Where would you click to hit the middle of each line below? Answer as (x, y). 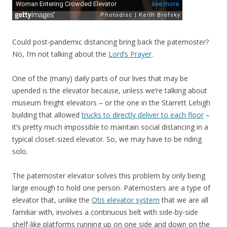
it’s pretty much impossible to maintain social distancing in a (110, 127)
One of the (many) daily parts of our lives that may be (100, 79)
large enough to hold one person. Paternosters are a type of (111, 188)
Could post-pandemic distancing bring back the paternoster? (110, 42)
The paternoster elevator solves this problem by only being (109, 176)
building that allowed (47, 115)
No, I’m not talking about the (60, 54)
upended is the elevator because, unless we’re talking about (110, 91)
